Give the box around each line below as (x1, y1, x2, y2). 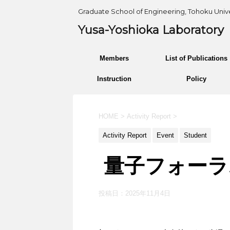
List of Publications (165, 54, 227, 62)
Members (99, 54, 129, 62)
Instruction (97, 75, 131, 83)
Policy (186, 75, 206, 83)
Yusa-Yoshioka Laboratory (78, 23, 224, 37)
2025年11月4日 (125, 189, 170, 197)
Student (184, 131, 207, 139)
